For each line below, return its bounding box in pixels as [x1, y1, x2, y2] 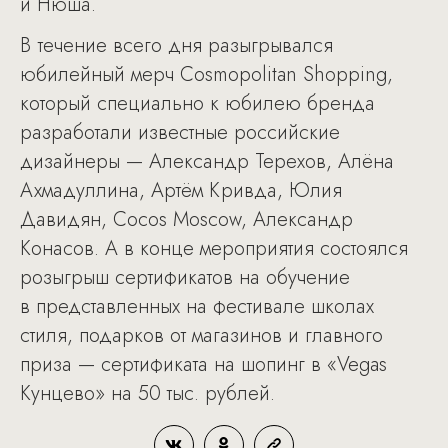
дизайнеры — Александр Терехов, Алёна [20, 147, 394, 176]
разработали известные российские [20, 118, 340, 147]
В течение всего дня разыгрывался [20, 31, 333, 60]
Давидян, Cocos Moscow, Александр [20, 205, 353, 234]
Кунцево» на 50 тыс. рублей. [20, 379, 275, 408]
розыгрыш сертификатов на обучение [20, 263, 350, 292]
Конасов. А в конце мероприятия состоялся [20, 234, 408, 263]
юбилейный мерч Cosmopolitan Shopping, [20, 60, 393, 89]
